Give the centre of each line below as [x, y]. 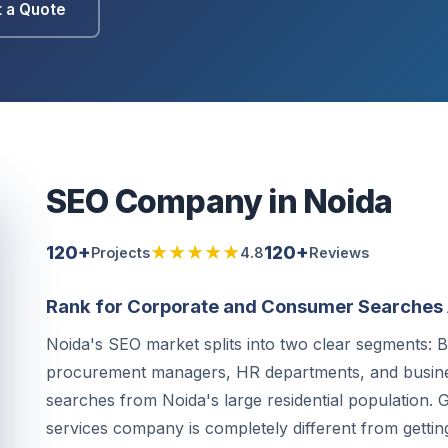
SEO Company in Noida [219, 201]
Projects [120, 252]
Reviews [339, 252]
